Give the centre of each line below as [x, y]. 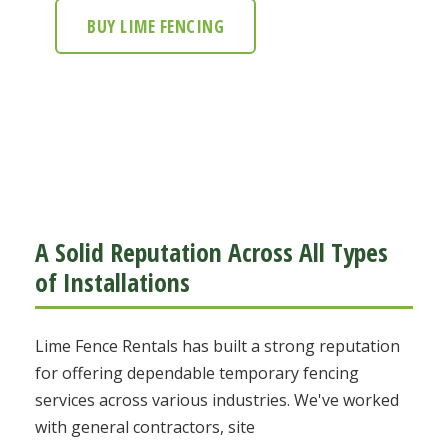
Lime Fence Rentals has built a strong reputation [217, 346]
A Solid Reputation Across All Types [211, 253]
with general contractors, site [145, 427]
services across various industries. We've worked [217, 400]
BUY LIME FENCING [155, 26]
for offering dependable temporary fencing [197, 373]
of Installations [112, 283]
